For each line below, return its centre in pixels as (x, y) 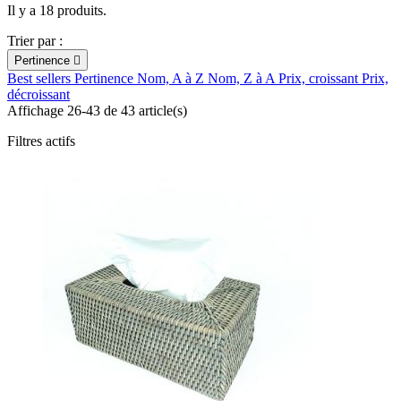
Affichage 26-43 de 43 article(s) (97, 110)
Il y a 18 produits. (57, 10)
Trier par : (35, 40)
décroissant (38, 94)
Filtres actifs (41, 141)
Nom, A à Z (172, 78)
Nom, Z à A (243, 78)
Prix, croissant (320, 78)
